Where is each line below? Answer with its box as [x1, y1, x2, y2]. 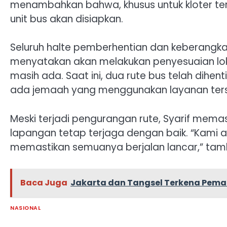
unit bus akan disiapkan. [10, 12, 123, 26]
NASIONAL [10, 204, 41, 212]
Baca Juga [20, 177, 67, 189]
